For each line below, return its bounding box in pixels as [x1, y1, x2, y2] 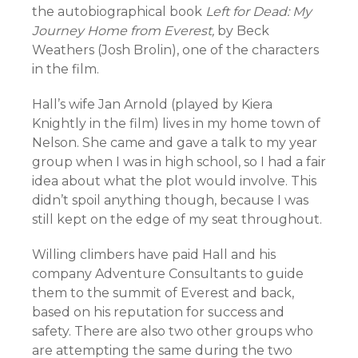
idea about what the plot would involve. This [32, 173, 316, 189]
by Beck [217, 22, 269, 38]
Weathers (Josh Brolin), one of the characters [32, 42, 319, 58]
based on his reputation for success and [32, 304, 284, 320]
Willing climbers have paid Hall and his [32, 246, 276, 262]
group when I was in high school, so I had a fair [32, 153, 326, 169]
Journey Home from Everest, [32, 22, 217, 38]
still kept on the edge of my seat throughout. [32, 211, 322, 227]
